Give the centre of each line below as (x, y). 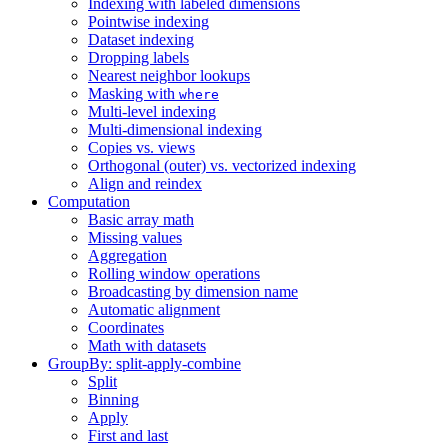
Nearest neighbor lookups (169, 75)
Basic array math (141, 219)
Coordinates (126, 327)
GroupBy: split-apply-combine (144, 363)
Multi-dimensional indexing (175, 129)
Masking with (133, 93)
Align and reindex (145, 183)
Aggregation (127, 255)
